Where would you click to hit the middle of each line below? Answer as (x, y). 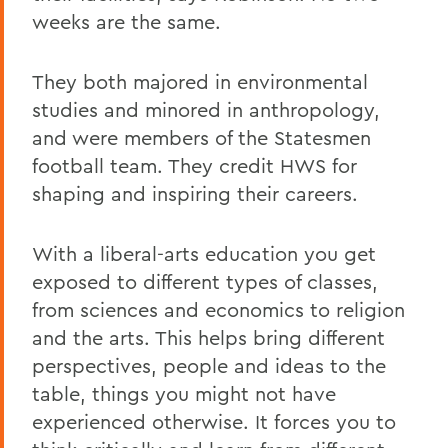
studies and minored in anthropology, (206, 109)
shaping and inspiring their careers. (195, 193)
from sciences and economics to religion (218, 309)
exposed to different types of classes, (205, 281)
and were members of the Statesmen (201, 137)
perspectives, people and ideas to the (209, 365)
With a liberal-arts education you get (204, 253)
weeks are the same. (126, 21)
